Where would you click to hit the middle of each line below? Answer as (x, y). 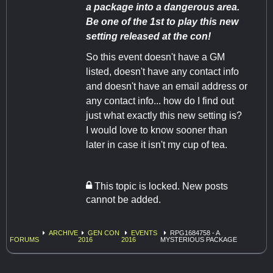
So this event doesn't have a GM (155, 57)
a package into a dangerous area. (163, 7)
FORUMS (24, 239)
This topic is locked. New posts (160, 186)
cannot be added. (123, 199)
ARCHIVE (63, 232)
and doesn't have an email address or (167, 86)
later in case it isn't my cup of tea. (157, 144)
